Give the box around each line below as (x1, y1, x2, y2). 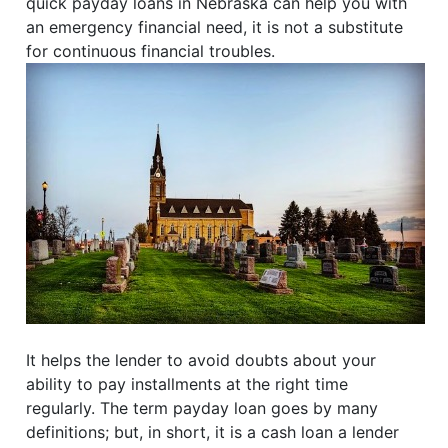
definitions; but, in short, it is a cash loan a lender (26, 422, 400, 443)
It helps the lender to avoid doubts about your (26, 350, 377, 371)
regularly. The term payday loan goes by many (26, 398, 379, 419)
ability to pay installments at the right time (26, 374, 349, 395)
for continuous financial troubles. (26, 41, 276, 62)
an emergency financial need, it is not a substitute (26, 17, 404, 38)
